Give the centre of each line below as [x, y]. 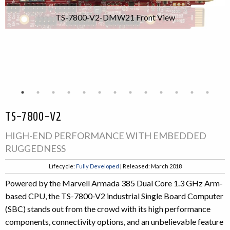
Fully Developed [97, 166]
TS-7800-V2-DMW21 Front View [115, 17]
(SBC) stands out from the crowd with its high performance [108, 208]
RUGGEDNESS [35, 149]
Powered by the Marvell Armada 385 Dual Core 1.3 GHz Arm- [114, 183]
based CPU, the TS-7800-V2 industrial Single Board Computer [114, 196]
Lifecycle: [62, 166]
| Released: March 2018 [150, 166]
